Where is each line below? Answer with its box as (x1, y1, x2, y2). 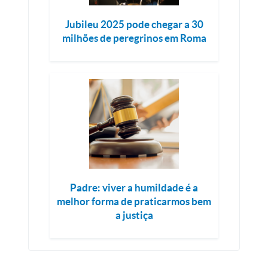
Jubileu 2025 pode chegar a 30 (65, 19, 203, 31)
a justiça (115, 209, 153, 221)
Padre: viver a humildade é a (70, 182, 198, 194)
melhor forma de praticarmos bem (57, 196, 211, 208)
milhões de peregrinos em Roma (62, 32, 206, 44)
